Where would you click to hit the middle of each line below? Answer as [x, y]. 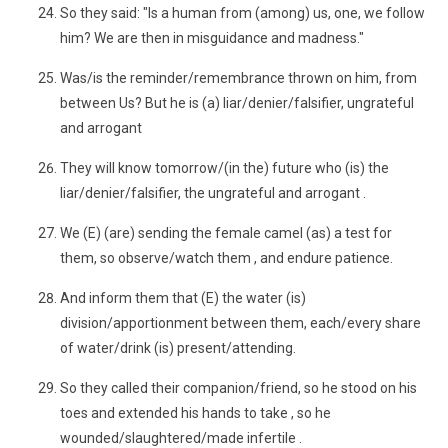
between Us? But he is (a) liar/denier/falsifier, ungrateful [237, 103]
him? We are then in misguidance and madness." [212, 38]
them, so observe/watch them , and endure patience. [226, 258]
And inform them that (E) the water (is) [183, 298]
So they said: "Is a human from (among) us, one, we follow [242, 13]
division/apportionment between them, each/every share [240, 323]
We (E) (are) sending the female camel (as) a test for [226, 233]
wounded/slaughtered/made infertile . [181, 438]
